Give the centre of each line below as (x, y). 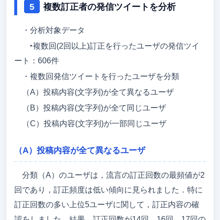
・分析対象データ (54, 30)
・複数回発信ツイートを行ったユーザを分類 (101, 76)
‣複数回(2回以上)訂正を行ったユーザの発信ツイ (111, 46)
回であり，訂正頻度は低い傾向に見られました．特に (109, 190)
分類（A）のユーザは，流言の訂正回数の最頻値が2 (113, 175)
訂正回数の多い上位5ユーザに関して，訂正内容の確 (107, 204)
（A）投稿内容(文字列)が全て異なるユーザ (98, 92)
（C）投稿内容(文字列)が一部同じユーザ (94, 123)
